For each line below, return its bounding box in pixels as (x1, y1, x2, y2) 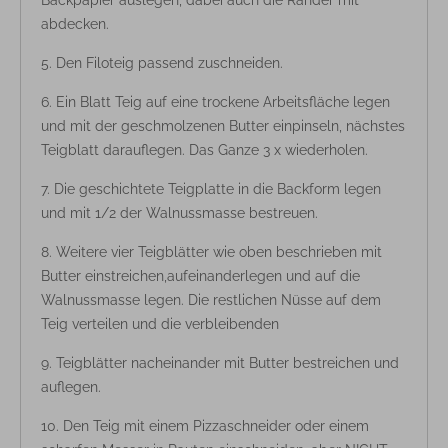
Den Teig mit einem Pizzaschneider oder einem (63, 418, 369, 434)
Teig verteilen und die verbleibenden (41, 316, 279, 332)
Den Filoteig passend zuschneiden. (56, 55, 283, 71)
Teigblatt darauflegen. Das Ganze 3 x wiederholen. (41, 142, 368, 158)
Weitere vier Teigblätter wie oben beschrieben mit (56, 244, 382, 260)
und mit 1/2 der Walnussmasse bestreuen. (41, 205, 318, 221)
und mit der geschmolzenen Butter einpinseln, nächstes (41, 118, 405, 134)
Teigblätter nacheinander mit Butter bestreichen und (56, 355, 399, 371)
